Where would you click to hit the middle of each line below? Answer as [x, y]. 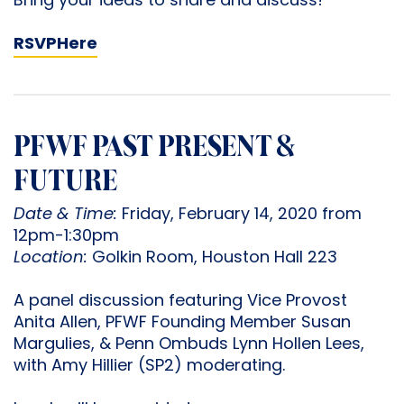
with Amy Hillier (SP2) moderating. [151, 367]
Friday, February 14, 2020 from [242, 215]
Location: [53, 258]
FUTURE [65, 183]
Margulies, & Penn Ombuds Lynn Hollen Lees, [189, 345]
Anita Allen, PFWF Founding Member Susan [182, 323]
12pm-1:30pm [66, 237]
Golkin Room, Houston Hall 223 [215, 258]
